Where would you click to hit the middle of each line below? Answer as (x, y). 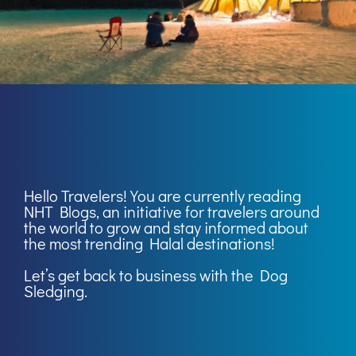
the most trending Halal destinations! (149, 243)
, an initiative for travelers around (208, 211)
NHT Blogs (60, 211)
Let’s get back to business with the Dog (156, 275)
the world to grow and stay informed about (166, 227)
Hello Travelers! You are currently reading (163, 195)
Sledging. (56, 291)
